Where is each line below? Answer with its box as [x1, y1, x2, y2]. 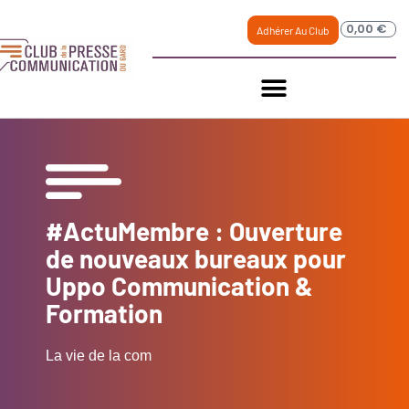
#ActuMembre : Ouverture [46, 215, 342, 246]
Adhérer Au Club [256, 24, 330, 37]
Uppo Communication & [46, 270, 313, 301]
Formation [46, 298, 163, 329]
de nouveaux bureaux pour [46, 243, 346, 274]
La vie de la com [46, 348, 152, 363]
